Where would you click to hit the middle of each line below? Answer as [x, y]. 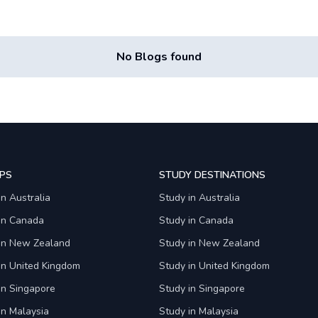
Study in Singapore [202, 289]
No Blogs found [159, 57]
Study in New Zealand [209, 243]
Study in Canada [196, 220]
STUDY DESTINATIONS [212, 175]
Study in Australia [199, 198]
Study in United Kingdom [214, 266]
